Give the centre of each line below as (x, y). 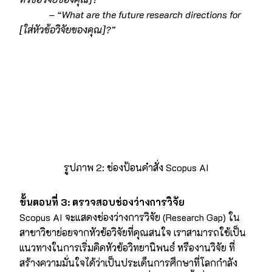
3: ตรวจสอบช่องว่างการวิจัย (123, 202)
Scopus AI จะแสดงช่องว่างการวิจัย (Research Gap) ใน (130, 217)
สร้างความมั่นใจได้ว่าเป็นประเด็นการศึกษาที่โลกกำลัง (128, 263)
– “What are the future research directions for (130, 14)
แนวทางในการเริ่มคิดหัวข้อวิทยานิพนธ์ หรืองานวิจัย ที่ (127, 248)
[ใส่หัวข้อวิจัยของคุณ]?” (67, 29)
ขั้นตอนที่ (40, 202)
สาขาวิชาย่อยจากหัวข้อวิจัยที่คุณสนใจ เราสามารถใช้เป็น (133, 233)
